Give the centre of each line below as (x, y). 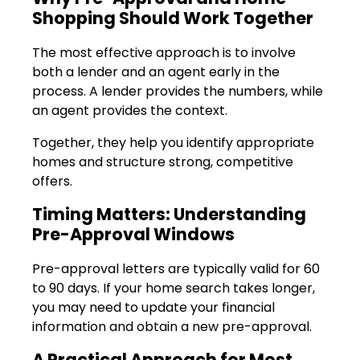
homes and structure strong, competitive (163, 162)
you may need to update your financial (153, 308)
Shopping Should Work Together (173, 18)
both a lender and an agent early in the (156, 72)
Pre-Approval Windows (133, 235)
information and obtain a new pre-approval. (172, 327)
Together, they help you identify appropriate (173, 143)
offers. (52, 182)
